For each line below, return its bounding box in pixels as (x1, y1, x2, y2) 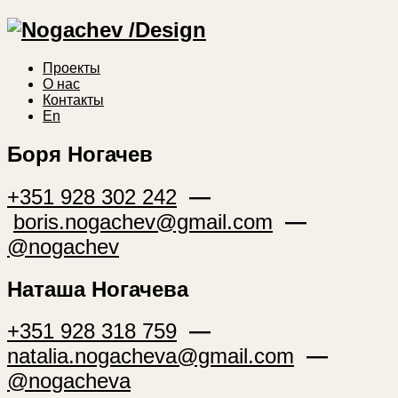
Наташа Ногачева (7, 276, 188, 301)
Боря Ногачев (7, 141, 153, 166)
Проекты (43, 60, 100, 76)
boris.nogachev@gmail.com (13, 209, 273, 234)
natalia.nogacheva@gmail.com (7, 344, 294, 369)
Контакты (43, 92, 104, 107)
